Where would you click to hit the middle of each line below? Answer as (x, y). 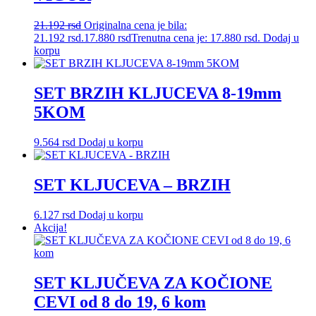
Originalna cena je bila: (135, 25)
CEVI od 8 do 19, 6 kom (120, 302)
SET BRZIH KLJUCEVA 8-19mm (158, 93)
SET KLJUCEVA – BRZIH (132, 184)
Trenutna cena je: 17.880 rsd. (196, 38)
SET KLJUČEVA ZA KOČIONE (153, 282)
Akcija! (50, 227)
